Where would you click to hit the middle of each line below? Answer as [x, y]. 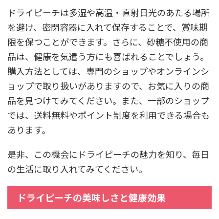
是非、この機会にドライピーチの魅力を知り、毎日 [108, 154]
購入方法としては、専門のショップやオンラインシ [108, 71]
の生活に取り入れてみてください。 [77, 168]
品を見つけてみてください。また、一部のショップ [108, 100]
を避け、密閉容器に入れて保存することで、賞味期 [108, 27]
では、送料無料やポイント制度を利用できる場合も [109, 115]
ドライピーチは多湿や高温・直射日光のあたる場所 [109, 12]
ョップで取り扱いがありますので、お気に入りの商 [108, 85]
